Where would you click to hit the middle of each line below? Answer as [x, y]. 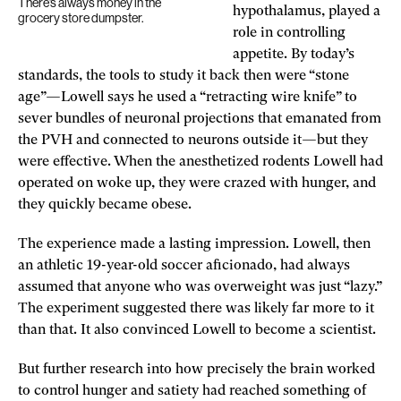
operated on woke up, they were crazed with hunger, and [197, 183]
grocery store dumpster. [81, 18]
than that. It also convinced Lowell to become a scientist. [199, 330]
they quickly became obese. [107, 205]
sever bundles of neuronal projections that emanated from [200, 119]
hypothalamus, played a [307, 12]
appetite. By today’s [294, 55]
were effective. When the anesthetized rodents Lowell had [200, 162]
